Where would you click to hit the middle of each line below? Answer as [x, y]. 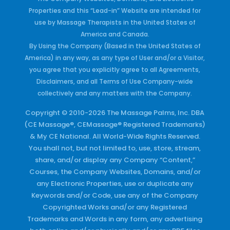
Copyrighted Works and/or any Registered [115, 207]
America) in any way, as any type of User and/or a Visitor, [115, 57]
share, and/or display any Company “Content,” [115, 160]
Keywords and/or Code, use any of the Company [115, 195]
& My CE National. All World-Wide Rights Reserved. [115, 136]
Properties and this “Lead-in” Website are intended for [115, 10]
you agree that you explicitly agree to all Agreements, [115, 69]
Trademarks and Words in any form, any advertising [115, 219]
